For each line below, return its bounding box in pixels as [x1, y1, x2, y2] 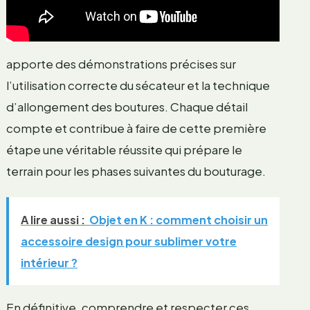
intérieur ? [20, 255, 77, 271]
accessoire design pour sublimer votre [20, 234, 237, 249]
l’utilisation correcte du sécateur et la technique [6, 77, 270, 93]
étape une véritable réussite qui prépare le [6, 142, 242, 158]
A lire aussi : [20, 212, 85, 228]
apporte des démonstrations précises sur [6, 56, 236, 72]
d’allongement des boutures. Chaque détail [6, 99, 248, 115]
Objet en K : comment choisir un [89, 212, 268, 228]
